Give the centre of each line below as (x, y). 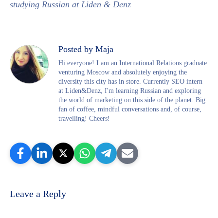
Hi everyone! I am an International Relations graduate (133, 63)
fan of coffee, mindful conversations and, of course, (130, 109)
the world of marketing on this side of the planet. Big (132, 100)
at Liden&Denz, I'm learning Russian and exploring (130, 91)
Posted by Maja (86, 49)
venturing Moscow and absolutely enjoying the (123, 72)
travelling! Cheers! (84, 118)
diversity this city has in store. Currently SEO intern (130, 81)
